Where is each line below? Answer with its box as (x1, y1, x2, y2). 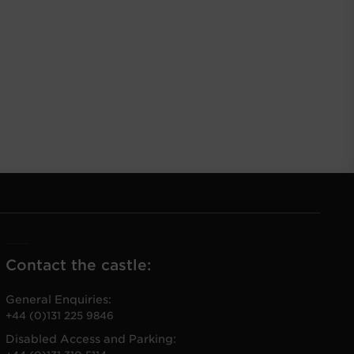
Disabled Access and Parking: (5, 333, 176, 346)
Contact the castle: (5, 256, 151, 274)
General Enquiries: (5, 293, 111, 307)
